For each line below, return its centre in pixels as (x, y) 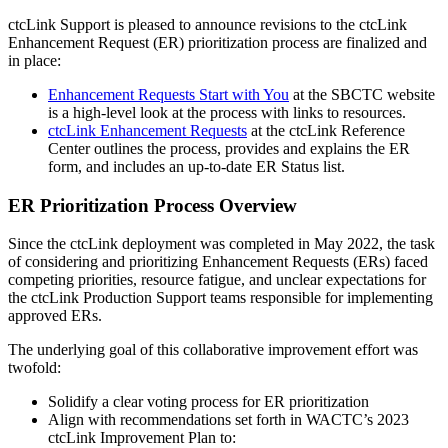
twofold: (34, 368)
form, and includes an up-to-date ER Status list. (198, 166)
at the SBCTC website (362, 94)
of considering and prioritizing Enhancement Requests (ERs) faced (218, 262)
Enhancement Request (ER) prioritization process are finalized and (217, 42)
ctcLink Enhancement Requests (147, 130)
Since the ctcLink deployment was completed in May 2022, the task (221, 244)
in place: (36, 60)
